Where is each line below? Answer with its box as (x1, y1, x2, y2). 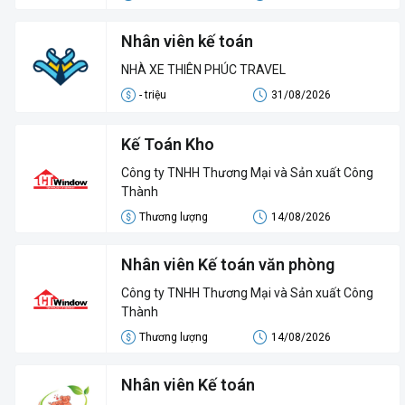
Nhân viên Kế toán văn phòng (121, 255, 334, 274)
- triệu (139, 89, 166, 101)
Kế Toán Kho (121, 135, 214, 154)
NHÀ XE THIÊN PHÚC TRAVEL (121, 62, 286, 77)
